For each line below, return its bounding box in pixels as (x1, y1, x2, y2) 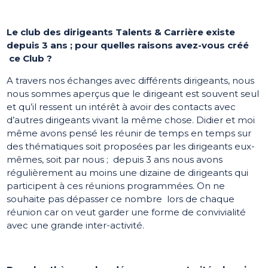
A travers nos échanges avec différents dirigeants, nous (7, 75, 255, 87)
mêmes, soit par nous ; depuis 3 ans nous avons (7, 154, 223, 166)
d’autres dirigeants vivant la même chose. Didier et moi (7, 114, 255, 126)
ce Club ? (7, 53, 53, 65)
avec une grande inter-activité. (7, 220, 145, 232)
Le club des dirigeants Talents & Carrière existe (7, 26, 236, 38)
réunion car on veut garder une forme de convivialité (7, 206, 246, 218)
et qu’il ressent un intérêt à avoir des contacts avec (7, 101, 236, 113)
